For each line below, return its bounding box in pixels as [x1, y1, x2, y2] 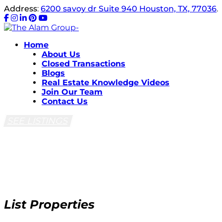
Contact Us [42, 97, 88, 106]
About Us [42, 50, 80, 59]
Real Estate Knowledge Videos [42, 78, 169, 87]
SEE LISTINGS [6, 115, 70, 126]
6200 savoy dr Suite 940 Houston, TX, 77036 [41, 4, 217, 13]
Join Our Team [42, 87, 103, 97]
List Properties [4, 197, 95, 212]
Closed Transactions [42, 59, 125, 68]
